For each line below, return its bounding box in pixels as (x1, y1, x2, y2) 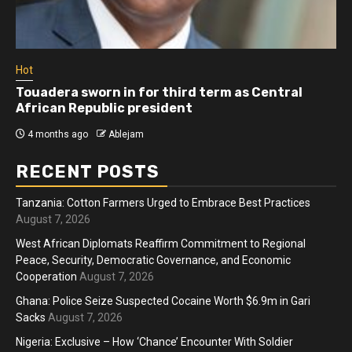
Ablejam (108, 129, 144, 141)
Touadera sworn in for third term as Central (16, 85, 302, 101)
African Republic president (16, 101, 192, 116)
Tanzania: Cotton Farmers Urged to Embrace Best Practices (16, 196, 310, 210)
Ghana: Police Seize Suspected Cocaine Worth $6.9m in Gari (16, 295, 310, 308)
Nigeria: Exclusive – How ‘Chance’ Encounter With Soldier (16, 335, 293, 349)
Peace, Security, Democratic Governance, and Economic (16, 254, 291, 267)
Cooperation (16, 270, 77, 284)
